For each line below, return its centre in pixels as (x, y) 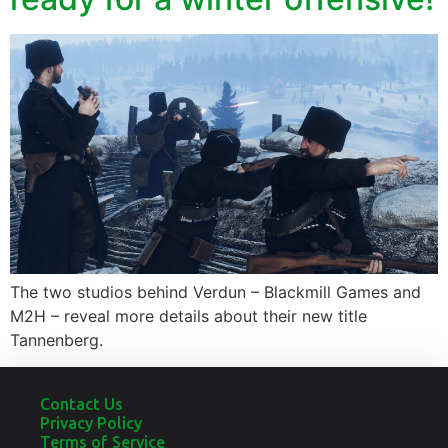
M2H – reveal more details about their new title (188, 316)
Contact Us (81, 403)
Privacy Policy (91, 422)
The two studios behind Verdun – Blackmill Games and (215, 292)
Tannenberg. (56, 340)
